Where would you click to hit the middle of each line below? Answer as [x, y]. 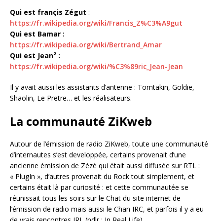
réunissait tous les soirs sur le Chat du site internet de [95, 198]
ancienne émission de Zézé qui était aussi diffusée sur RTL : [105, 165]
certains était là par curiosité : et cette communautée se [99, 187]
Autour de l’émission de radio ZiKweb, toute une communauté [109, 144]
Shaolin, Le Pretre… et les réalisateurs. [71, 98]
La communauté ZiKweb [81, 121]
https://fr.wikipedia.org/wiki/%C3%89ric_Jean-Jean [96, 66]
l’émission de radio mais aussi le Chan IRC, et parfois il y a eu [107, 209]
